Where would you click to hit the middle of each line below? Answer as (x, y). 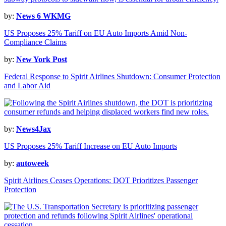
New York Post (42, 60)
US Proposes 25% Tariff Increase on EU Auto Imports (91, 146)
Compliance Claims (35, 42)
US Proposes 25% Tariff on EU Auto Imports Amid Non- (96, 33)
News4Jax (34, 129)
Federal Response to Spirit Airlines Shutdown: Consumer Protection (112, 77)
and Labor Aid (27, 86)
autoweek (33, 163)
